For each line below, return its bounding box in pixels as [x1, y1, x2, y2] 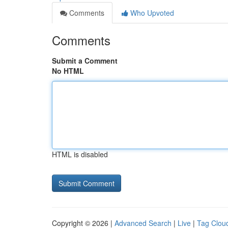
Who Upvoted [128, 8, 174, 18]
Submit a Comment [52, 55, 118, 66]
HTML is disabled [52, 149, 108, 159]
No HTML [52, 66, 84, 76]
